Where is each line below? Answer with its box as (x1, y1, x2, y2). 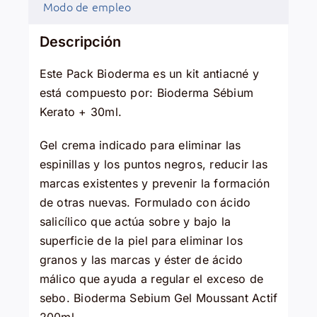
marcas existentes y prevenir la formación (39, 176, 270, 191)
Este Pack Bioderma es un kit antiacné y (39, 67, 260, 81)
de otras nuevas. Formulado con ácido (39, 195, 251, 210)
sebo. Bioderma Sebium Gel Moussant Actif (39, 291, 278, 306)
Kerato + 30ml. (39, 105, 122, 120)
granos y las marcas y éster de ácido (39, 253, 243, 267)
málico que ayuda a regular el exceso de (39, 272, 264, 287)
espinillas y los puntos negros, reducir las (39, 157, 268, 172)
